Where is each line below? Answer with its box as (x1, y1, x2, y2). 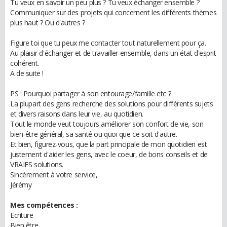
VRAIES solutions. (10, 160, 63, 169)
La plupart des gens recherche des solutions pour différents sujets (10, 99, 213, 108)
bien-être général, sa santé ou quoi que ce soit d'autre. (10, 129, 177, 139)
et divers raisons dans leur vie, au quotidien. (10, 109, 143, 119)
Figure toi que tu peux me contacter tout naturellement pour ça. (10, 38, 206, 48)
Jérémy (10, 180, 32, 190)
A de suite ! (10, 68, 44, 78)
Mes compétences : (10, 200, 78, 210)
